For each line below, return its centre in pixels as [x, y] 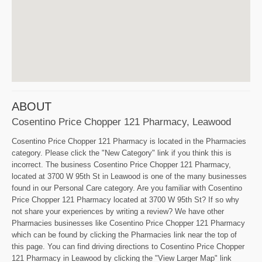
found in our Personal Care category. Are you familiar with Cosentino [127, 188]
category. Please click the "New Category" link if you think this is [122, 153]
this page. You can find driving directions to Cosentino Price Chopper [128, 247]
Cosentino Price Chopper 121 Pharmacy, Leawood [121, 122]
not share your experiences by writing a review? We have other [118, 212]
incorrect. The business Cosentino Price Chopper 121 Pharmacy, [121, 165]
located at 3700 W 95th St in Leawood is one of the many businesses [129, 177]
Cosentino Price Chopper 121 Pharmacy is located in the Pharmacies [129, 142]
